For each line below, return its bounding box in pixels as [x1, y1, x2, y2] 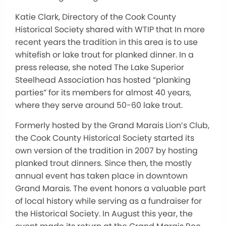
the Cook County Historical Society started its [15, 132, 194, 144]
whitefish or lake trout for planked [15, 48, 150, 61]
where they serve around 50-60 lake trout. [15, 99, 183, 111]
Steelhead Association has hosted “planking [15, 74, 191, 86]
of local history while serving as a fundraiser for [15, 195, 202, 207]
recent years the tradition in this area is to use [15, 36, 198, 48]
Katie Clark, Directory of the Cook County [15, 11, 176, 23]
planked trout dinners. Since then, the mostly [15, 157, 192, 169]
